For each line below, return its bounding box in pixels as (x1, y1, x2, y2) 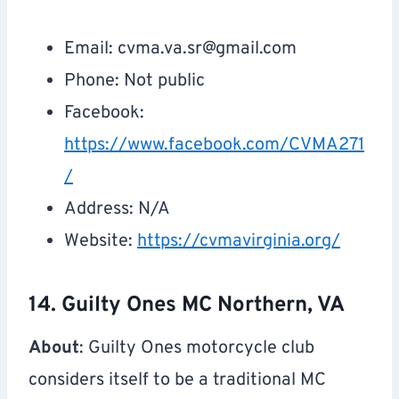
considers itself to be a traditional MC (28, 369, 326, 393)
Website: (64, 230, 137, 254)
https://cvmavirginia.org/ (137, 230, 340, 254)
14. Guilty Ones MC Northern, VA (28, 292, 345, 320)
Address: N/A (64, 198, 170, 222)
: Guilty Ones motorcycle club (79, 337, 314, 361)
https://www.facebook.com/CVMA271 (64, 134, 364, 158)
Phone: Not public (64, 69, 205, 94)
